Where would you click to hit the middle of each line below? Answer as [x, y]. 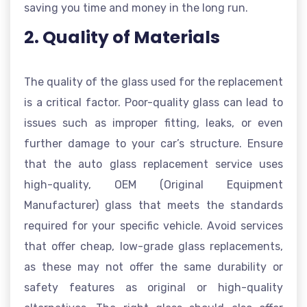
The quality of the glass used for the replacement [153, 82]
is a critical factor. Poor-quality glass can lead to [153, 102]
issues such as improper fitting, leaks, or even [153, 123]
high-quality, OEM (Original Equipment [153, 185]
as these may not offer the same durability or [153, 267]
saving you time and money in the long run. [136, 8]
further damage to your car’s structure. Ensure [153, 144]
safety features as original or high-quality [153, 287]
